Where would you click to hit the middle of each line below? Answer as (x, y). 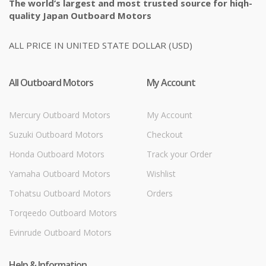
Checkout (165, 134)
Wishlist (161, 173)
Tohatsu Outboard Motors (60, 193)
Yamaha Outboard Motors (60, 173)
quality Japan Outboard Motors (80, 15)
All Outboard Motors (51, 82)
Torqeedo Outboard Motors (63, 213)
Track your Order (179, 154)
